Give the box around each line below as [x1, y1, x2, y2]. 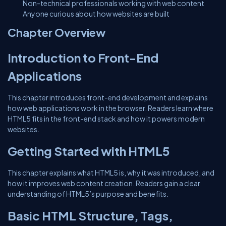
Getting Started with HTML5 [8, 143, 170, 158]
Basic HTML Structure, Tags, [8, 208, 173, 223]
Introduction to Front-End [8, 50, 158, 65]
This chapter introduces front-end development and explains [8, 93, 208, 102]
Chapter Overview [8, 25, 105, 39]
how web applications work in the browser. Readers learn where [8, 103, 213, 112]
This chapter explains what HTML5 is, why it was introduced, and [8, 168, 214, 177]
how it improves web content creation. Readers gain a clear [8, 179, 200, 188]
